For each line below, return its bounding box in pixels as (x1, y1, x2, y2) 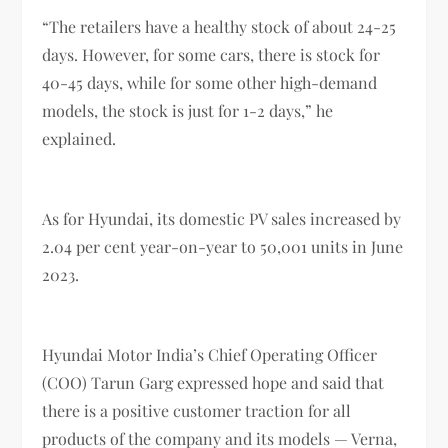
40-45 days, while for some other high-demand (42, 71, 378, 93)
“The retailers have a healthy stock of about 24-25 (42, 15, 397, 37)
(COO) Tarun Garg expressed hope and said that (42, 371, 385, 393)
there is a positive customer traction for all (42, 399, 352, 421)
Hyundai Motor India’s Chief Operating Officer (42, 343, 378, 365)
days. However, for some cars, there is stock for (42, 43, 381, 65)
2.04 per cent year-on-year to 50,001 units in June (42, 235, 404, 257)
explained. (42, 127, 117, 149)
